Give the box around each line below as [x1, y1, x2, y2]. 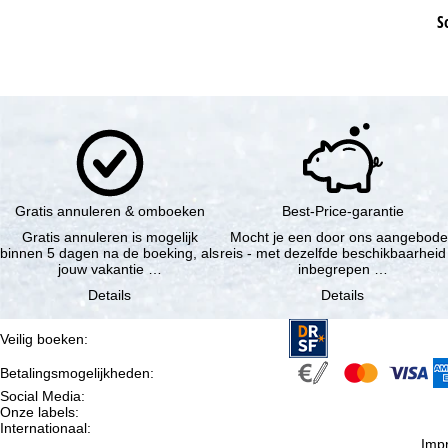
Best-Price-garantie [281, 203, 404, 220]
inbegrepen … [297, 261, 388, 278]
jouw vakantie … [57, 261, 162, 278]
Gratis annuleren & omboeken [14, 203, 205, 220]
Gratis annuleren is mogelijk [21, 229, 198, 246]
